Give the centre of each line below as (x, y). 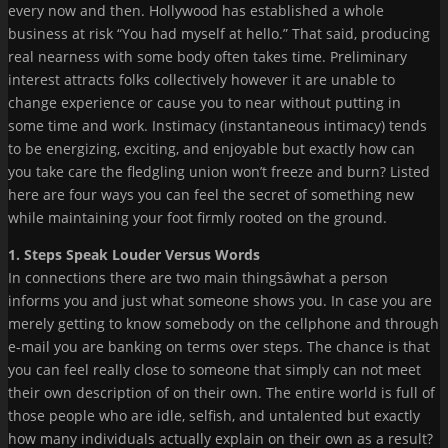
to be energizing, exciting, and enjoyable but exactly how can (211, 148)
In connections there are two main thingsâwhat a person (198, 277)
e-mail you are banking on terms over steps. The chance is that (219, 346)
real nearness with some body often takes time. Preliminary (207, 56)
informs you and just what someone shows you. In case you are (220, 300)
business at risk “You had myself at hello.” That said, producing (219, 33)
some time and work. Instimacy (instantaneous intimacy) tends (217, 125)
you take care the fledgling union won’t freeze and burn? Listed (219, 171)
